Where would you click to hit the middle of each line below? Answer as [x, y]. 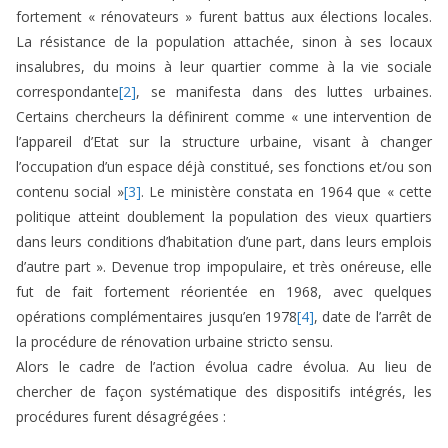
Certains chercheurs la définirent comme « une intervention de [224, 117]
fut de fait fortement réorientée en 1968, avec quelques [224, 292]
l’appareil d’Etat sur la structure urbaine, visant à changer [224, 142]
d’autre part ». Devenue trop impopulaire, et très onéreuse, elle [224, 267]
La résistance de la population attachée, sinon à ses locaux [224, 42]
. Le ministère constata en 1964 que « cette [286, 192]
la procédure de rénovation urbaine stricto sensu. [174, 342]
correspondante [67, 92]
